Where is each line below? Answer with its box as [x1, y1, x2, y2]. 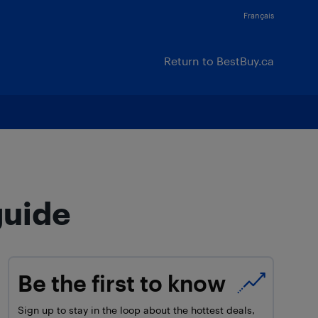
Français [243, 11, 274, 20]
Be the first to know [18, 270, 226, 296]
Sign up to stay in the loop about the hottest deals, [18, 304, 256, 316]
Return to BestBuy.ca [164, 54, 274, 67]
